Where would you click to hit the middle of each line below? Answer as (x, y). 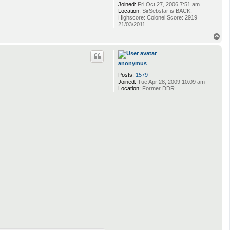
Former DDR (158, 88)
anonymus (132, 63)
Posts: (126, 75)
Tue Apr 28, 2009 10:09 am (170, 81)
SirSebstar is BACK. (166, 11)
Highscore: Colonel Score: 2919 (158, 17)
